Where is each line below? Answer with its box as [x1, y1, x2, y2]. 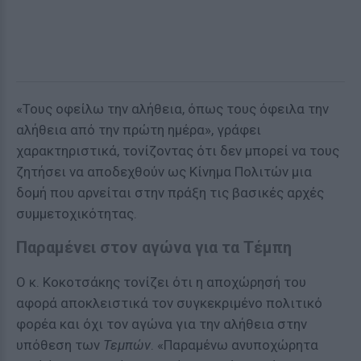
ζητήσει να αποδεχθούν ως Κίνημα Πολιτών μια [16, 164, 312, 180]
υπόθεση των [16, 337, 103, 353]
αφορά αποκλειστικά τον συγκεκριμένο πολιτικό [16, 295, 322, 311]
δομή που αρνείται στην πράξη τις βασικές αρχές [16, 185, 324, 201]
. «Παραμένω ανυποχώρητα [151, 337, 318, 353]
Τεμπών [103, 337, 151, 353]
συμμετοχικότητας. [16, 205, 137, 222]
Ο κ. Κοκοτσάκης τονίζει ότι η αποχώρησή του [16, 274, 306, 290]
